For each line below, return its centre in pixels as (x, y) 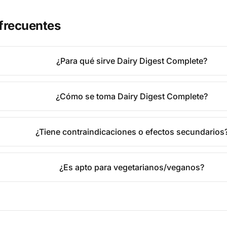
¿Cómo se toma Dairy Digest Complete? (132, 96)
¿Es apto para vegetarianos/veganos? (132, 167)
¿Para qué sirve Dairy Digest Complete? (132, 61)
